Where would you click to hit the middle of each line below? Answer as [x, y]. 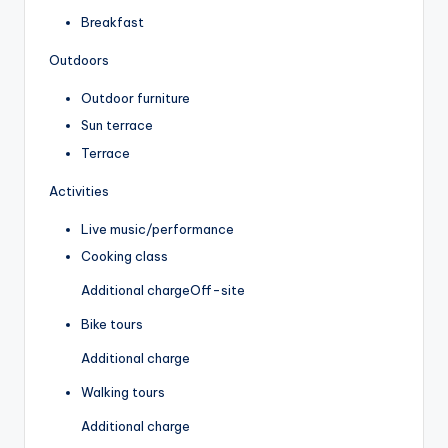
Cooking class [124, 255]
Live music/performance [157, 228]
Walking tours [123, 391]
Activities [79, 190]
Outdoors [79, 60]
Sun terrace [117, 125]
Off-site [217, 289]
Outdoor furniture [135, 98]
